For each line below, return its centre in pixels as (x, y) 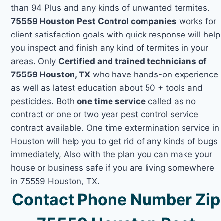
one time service (111, 101)
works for (197, 21)
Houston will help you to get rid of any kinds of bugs (114, 141)
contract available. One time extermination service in (115, 128)
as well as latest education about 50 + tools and (107, 88)
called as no (171, 101)
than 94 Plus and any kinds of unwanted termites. (110, 8)
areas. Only (35, 61)
